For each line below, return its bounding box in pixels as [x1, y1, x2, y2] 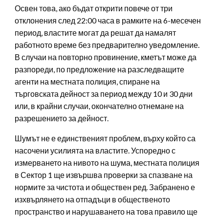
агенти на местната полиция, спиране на [15, 77, 160, 87]
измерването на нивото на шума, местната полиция [15, 158, 199, 168]
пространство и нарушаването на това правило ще [15, 207, 197, 217]
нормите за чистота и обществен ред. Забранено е [15, 182, 195, 192]
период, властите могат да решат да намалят [15, 28, 176, 38]
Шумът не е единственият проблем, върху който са [15, 133, 196, 143]
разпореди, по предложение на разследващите [15, 65, 184, 74]
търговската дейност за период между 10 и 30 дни [15, 89, 193, 99]
